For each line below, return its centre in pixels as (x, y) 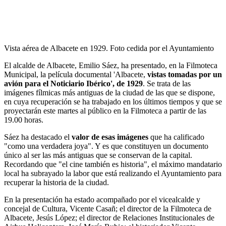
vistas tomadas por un (185, 74)
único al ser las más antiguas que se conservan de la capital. (98, 155)
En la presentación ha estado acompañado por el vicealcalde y (102, 199)
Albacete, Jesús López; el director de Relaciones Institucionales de (109, 217)
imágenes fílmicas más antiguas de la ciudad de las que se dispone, (109, 92)
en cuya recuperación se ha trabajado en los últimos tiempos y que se (113, 101)
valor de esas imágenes (110, 137)
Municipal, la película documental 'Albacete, (76, 74)
